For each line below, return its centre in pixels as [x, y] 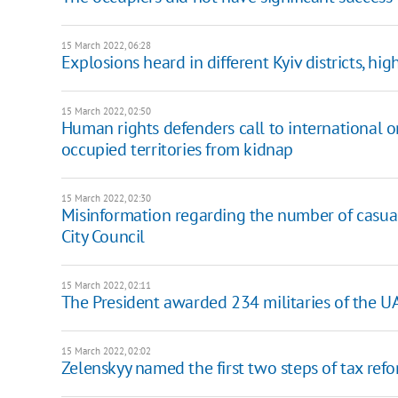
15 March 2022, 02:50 [106, 111]
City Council [103, 237]
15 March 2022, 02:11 [106, 286]
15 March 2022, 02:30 [106, 199]
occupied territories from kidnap [177, 150]
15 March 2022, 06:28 [106, 46]
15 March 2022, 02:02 [106, 351]
